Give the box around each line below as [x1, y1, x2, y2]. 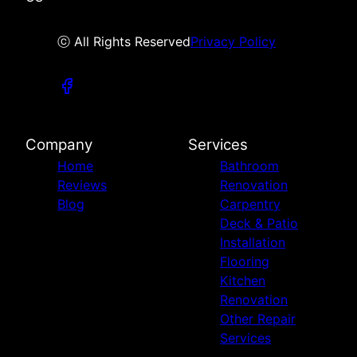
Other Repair [220, 311, 296, 328]
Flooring [220, 253, 269, 270]
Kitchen [220, 273, 265, 289]
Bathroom [220, 158, 279, 175]
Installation [220, 234, 285, 251]
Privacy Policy [190, 33, 276, 50]
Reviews [57, 177, 107, 194]
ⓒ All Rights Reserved [57, 33, 190, 50]
